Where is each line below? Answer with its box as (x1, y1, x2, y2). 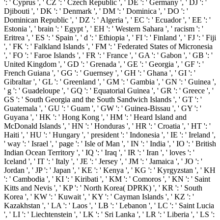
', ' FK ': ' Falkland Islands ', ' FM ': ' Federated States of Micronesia (4, 42, 213, 51)
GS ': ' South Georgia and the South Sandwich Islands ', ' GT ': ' (4, 95, 202, 104)
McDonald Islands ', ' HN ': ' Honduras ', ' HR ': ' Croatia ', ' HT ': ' (4, 122, 211, 131)
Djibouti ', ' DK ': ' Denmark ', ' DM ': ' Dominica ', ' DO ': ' (4, 7, 188, 16)
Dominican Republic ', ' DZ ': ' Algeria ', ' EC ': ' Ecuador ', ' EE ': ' (4, 16, 211, 25)
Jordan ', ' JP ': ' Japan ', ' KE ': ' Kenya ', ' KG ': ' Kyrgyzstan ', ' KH (4, 166, 216, 175)
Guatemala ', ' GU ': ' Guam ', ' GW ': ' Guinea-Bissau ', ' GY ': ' (4, 104, 201, 113)
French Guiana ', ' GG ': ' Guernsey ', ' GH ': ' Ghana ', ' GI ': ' (4, 69, 195, 78)
